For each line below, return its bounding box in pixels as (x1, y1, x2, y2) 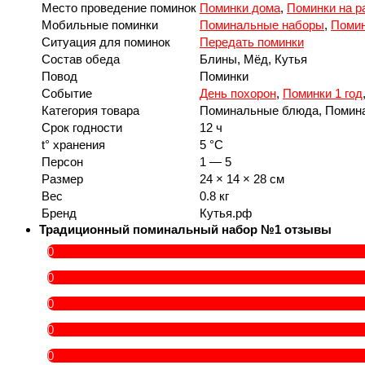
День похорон (200, 86, 276, 101)
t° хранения (42, 138, 105, 152)
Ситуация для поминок (42, 35, 170, 50)
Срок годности (42, 121, 122, 135)
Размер (42, 172, 83, 187)
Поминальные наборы (200, 18, 324, 33)
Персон (42, 155, 83, 169)
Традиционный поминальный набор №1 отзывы (39, 222, 332, 237)
